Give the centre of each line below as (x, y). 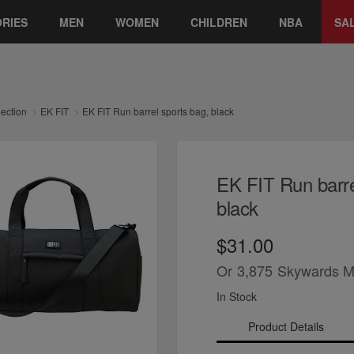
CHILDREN (219, 22)
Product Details (286, 326)
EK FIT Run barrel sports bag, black (158, 111)
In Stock (237, 296)
